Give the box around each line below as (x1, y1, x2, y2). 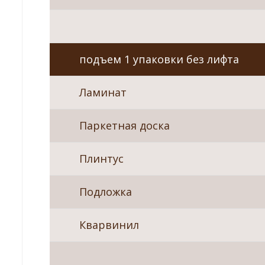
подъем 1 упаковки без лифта (79, 51, 239, 66)
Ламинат (79, 85, 127, 99)
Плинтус (79, 151, 124, 166)
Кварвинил (79, 217, 139, 232)
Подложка (79, 184, 132, 199)
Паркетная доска (79, 118, 170, 132)
